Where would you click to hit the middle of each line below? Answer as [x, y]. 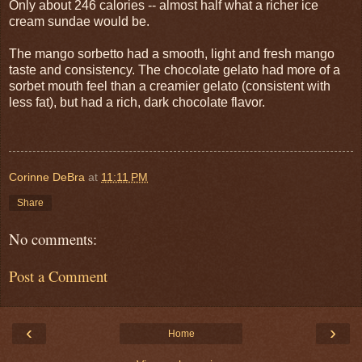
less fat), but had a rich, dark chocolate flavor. [137, 102]
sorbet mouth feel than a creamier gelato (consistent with [170, 86]
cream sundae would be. [79, 21]
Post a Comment [58, 276]
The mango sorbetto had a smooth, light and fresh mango [172, 53]
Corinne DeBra [47, 177]
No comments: [53, 238]
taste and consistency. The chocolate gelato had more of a [175, 69]
